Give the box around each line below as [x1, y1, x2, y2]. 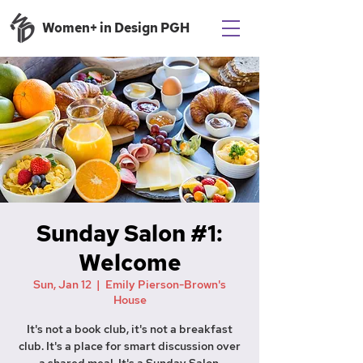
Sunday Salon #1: [36, 218, 223, 249]
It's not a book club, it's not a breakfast [27, 322, 233, 336]
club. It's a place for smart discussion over [19, 339, 241, 353]
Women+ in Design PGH [42, 19, 190, 36]
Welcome [78, 247, 181, 278]
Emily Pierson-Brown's [105, 277, 226, 292]
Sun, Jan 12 [33, 277, 92, 292]
